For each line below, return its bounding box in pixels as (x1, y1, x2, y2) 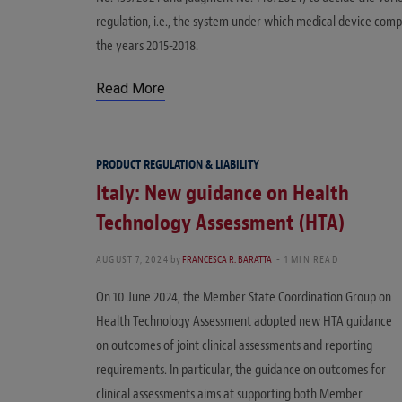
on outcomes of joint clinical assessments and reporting (96, 336, 372, 355)
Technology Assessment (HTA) (96, 209, 345, 237)
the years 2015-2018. (96, 37, 200, 56)
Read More (96, 80, 165, 98)
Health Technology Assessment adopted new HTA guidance (96, 312, 392, 331)
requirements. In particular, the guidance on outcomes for (96, 361, 386, 380)
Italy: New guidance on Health (96, 179, 349, 207)
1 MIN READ (284, 252, 338, 267)
